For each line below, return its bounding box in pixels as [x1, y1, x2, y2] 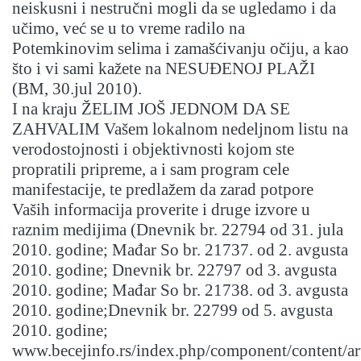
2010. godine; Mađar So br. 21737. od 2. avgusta [12, 240, 348, 260]
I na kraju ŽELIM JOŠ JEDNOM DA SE [12, 99, 290, 119]
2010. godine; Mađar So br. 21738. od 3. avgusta [12, 280, 348, 301]
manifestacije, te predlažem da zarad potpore [12, 180, 313, 200]
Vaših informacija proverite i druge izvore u [12, 200, 310, 220]
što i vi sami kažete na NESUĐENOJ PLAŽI [12, 59, 315, 79]
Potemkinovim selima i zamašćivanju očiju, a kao [12, 39, 349, 59]
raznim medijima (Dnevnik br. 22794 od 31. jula [12, 220, 343, 240]
